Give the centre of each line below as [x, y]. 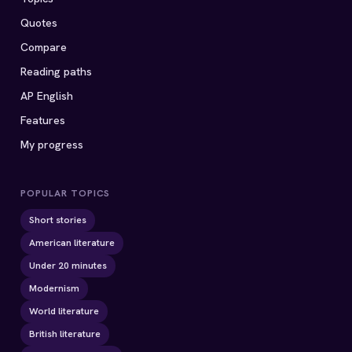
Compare [44, 47]
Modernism [54, 288]
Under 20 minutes [68, 266]
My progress [52, 145]
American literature [72, 243]
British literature [65, 334]
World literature [64, 311]
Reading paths [56, 71]
